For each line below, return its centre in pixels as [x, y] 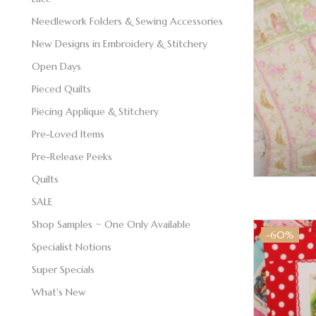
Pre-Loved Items [68, 134]
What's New [59, 292]
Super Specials [63, 269]
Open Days [56, 66]
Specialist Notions [72, 247]
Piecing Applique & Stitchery [95, 111]
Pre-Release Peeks [72, 156]
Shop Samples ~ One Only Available [111, 224]
